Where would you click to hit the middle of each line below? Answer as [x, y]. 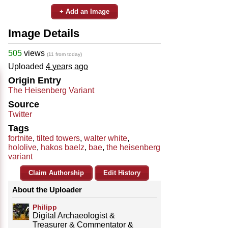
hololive [22, 147]
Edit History [122, 173]
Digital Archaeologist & [74, 215]
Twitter [20, 114]
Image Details [44, 33]
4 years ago [67, 66]
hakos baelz [63, 147]
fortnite [20, 138]
